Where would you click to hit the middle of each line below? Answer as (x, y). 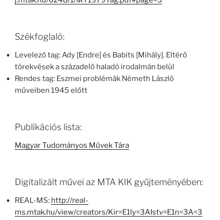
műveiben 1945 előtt (51, 91)
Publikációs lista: (48, 127)
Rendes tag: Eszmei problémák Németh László (94, 79)
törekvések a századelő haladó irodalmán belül (95, 67)
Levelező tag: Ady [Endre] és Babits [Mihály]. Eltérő (101, 55)
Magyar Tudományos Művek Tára (72, 146)
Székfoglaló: (40, 36)
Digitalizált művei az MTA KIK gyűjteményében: (109, 182)
